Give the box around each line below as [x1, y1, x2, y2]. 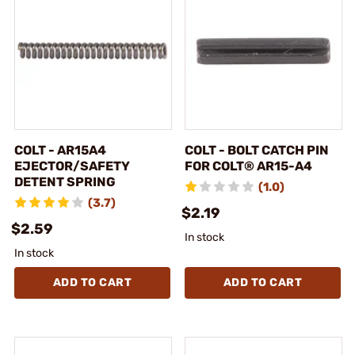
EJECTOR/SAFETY [14, 158, 130, 174]
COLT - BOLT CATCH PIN [185, 142, 329, 158]
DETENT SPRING [14, 174, 116, 189]
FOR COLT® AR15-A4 [185, 158, 312, 174]
